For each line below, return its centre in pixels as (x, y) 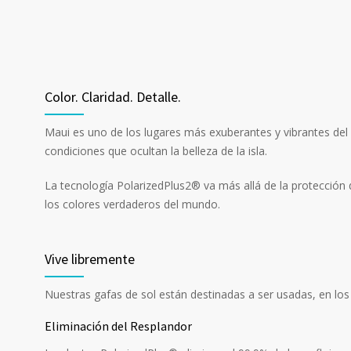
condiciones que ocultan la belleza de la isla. (156, 150)
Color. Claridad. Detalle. (113, 97)
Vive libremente (90, 259)
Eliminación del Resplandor (118, 326)
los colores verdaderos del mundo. (132, 204)
